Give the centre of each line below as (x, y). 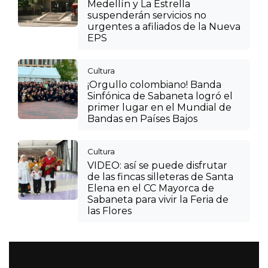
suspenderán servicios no (147, 15)
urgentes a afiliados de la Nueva (164, 26)
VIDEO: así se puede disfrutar (157, 165)
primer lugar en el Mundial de (159, 107)
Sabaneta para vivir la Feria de (158, 199)
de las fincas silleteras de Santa (160, 176)
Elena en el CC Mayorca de (151, 188)
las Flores (109, 211)
